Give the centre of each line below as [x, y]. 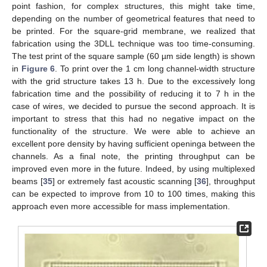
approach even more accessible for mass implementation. [121, 206]
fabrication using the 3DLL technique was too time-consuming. [133, 43]
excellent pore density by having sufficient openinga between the [133, 143]
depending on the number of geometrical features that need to [133, 18]
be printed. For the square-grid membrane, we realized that [133, 31]
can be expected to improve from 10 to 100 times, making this [133, 193]
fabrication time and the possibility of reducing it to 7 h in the [133, 93]
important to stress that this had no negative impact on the [133, 118]
